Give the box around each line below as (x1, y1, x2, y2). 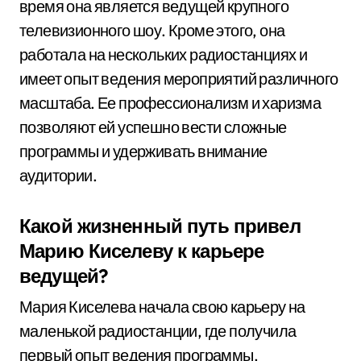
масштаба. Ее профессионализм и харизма (19, 93, 322, 113)
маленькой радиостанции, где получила (19, 321, 297, 341)
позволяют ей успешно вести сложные (19, 117, 287, 137)
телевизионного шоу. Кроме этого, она (19, 20, 285, 40)
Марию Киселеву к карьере (19, 239, 264, 263)
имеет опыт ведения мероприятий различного (19, 68, 338, 89)
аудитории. (19, 165, 97, 185)
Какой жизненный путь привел (19, 214, 301, 238)
